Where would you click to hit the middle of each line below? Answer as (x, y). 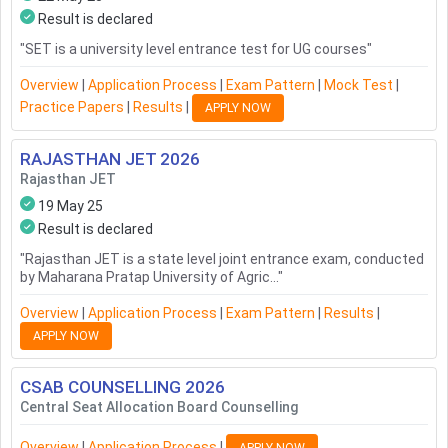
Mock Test (358, 85)
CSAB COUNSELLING (100, 387)
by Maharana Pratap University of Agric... (149, 277)
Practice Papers (72, 106)
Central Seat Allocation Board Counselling (159, 407)
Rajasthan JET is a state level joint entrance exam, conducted (224, 259)
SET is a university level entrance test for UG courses (196, 49)
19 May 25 (70, 206)
